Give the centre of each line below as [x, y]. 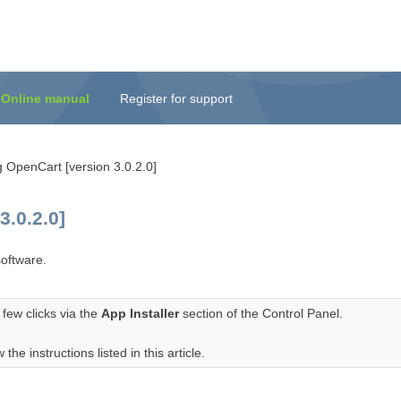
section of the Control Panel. [263, 313]
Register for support [176, 98]
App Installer [140, 313]
